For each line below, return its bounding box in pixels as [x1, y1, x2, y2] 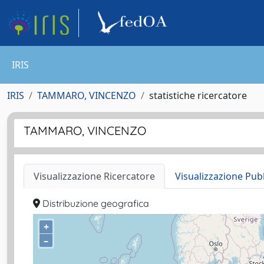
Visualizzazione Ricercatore [34, 170, 155, 183]
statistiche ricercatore [149, 89, 247, 102]
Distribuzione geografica [40, 197, 149, 209]
